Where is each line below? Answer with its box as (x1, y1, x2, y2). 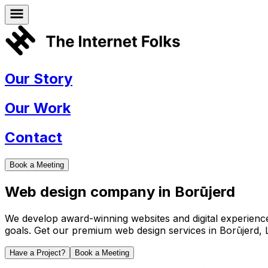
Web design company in (5, 183, 175, 201)
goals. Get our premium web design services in (5, 224, 220, 236)
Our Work (5, 99, 71, 117)
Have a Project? (10, 248, 65, 257)
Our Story (5, 70, 72, 88)
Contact (5, 129, 62, 147)
